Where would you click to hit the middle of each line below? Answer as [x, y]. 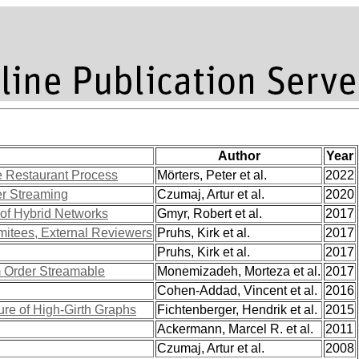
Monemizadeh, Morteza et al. [239, 271]
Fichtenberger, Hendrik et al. [237, 310]
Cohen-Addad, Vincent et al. [237, 290]
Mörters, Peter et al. [212, 175]
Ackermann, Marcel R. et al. [235, 329]
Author [239, 156]
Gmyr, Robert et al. [210, 214]
